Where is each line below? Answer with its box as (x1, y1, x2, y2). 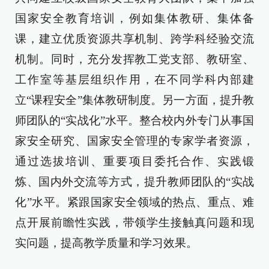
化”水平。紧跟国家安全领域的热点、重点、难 (15, 196, 254, 208)
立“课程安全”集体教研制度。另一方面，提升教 (15, 94, 254, 106)
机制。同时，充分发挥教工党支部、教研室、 (15, 53, 254, 65)
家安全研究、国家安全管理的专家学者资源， (15, 134, 254, 147)
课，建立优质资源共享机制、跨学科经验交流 (15, 32, 254, 45)
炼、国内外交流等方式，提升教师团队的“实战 (15, 175, 254, 188)
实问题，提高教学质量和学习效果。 (15, 237, 198, 249)
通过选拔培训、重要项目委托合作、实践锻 (15, 155, 254, 168)
